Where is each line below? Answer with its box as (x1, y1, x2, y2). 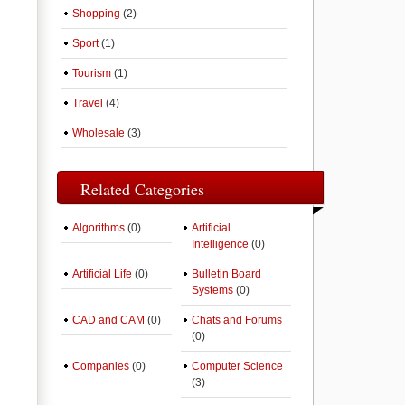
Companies (72, 360, 129, 372)
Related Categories (80, 178, 204, 200)
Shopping (72, 7, 120, 20)
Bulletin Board (192, 268, 261, 280)
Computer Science (192, 360, 283, 372)
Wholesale (72, 127, 125, 139)
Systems (192, 284, 233, 297)
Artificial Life (72, 268, 132, 280)
